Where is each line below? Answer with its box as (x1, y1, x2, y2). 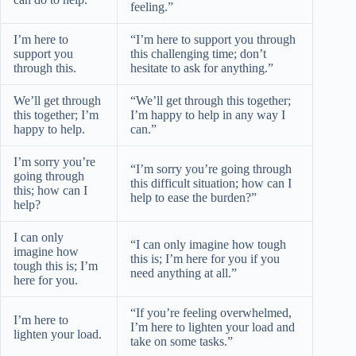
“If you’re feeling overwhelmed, (130, 305, 292, 319)
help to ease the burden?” (130, 190, 257, 204)
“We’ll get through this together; (130, 93, 291, 107)
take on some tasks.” (130, 334, 233, 348)
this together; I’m (14, 107, 99, 122)
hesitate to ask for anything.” (130, 60, 273, 75)
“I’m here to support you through (130, 32, 296, 46)
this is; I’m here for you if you (130, 251, 280, 265)
